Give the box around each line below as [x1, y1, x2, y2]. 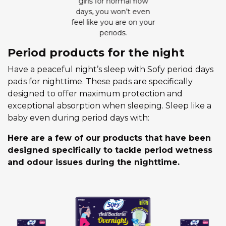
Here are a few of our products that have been [8, 133, 211, 143]
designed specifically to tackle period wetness [8, 145, 212, 155]
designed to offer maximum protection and [8, 88, 183, 98]
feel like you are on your [71, 17, 155, 27]
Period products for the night [8, 45, 185, 60]
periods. [99, 28, 127, 37]
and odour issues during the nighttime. [8, 157, 180, 167]
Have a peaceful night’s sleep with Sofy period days [8, 64, 213, 74]
